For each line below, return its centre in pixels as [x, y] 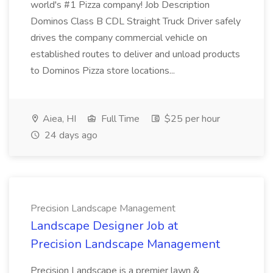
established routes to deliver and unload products [135, 54]
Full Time [119, 119]
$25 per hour [191, 119]
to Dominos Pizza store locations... [104, 71]
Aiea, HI [58, 119]
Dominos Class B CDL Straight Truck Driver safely [136, 21]
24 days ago [70, 135]
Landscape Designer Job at [104, 226]
